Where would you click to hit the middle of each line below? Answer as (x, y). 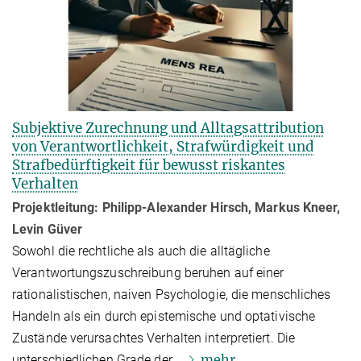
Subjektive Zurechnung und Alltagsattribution (168, 128)
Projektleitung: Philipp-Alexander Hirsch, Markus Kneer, (176, 207)
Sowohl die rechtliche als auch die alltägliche (141, 251)
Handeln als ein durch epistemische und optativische (164, 316)
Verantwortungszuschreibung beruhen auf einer (148, 272)
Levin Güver (48, 229)
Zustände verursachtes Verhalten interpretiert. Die (154, 338)
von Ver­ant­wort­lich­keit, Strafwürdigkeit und (163, 146)
